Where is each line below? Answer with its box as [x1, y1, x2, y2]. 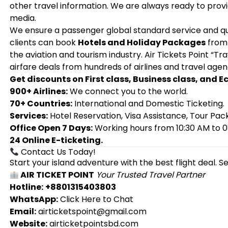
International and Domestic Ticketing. [72, 98, 224, 109]
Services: [9, 110, 48, 122]
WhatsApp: [9, 193, 58, 205]
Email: [9, 206, 36, 217]
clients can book [9, 37, 78, 48]
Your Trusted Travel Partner [96, 169, 206, 181]
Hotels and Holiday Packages [77, 37, 206, 48]
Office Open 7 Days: [9, 122, 93, 134]
